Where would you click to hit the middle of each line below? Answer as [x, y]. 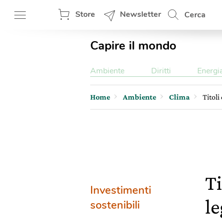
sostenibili [115, 205]
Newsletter [140, 14]
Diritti [161, 71]
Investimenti [121, 190]
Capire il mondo [133, 46]
